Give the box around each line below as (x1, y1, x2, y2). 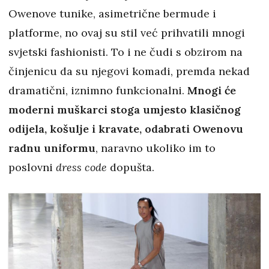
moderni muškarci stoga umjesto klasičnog (8, 102, 241, 116)
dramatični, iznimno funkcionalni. (8, 83, 187, 97)
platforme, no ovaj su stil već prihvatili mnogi (8, 25, 245, 40)
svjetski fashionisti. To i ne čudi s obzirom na (8, 44, 243, 59)
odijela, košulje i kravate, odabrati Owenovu (8, 121, 243, 136)
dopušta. (107, 160, 154, 174)
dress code (56, 160, 107, 174)
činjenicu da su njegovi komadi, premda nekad (8, 64, 250, 78)
